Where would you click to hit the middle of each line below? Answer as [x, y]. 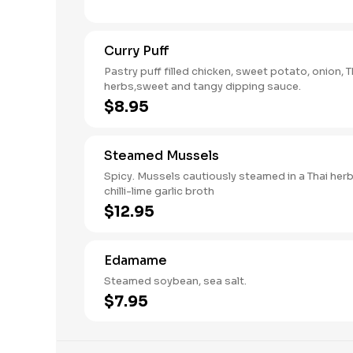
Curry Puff [137, 51]
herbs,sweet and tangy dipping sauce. [203, 86]
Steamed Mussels [162, 156]
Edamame [136, 260]
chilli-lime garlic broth [159, 191]
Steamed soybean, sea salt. [175, 281]
